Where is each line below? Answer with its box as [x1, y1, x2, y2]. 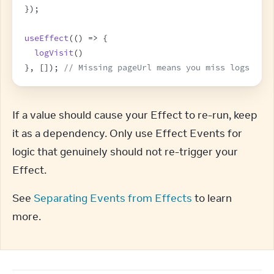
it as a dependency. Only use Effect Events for [12, 127, 242, 140]
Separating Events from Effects [34, 191, 192, 205]
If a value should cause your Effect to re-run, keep [12, 108, 257, 122]
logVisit [34, 48, 73, 58]
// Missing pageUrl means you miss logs [64, 62, 250, 73]
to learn [192, 191, 232, 205]
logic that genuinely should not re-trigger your [12, 145, 238, 158]
